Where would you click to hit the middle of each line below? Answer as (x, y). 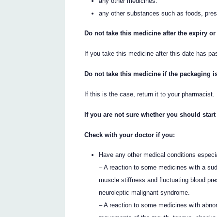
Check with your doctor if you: (130, 135)
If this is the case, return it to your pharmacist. (150, 94)
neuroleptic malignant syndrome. (145, 192)
